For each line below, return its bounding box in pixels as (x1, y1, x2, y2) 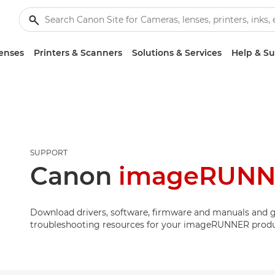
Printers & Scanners (34, 47, 122, 58)
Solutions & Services (132, 47, 222, 58)
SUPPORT (29, 148, 68, 157)
